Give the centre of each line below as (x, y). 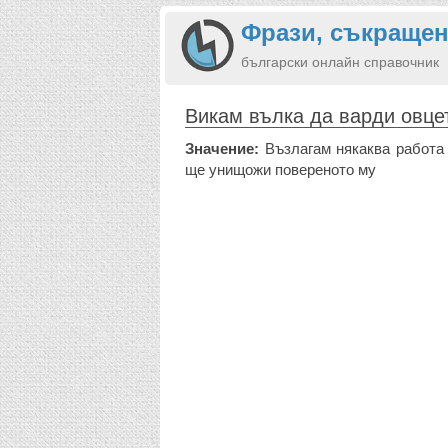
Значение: (222, 148)
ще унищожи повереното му (280, 169)
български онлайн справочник (340, 62)
